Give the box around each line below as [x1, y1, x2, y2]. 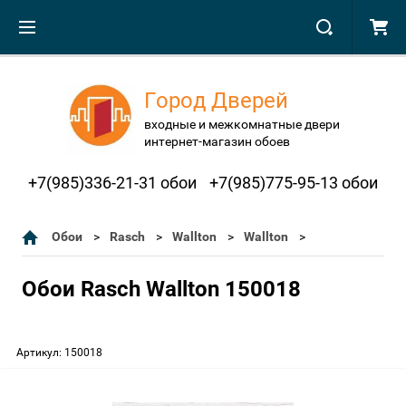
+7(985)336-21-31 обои [28, 173, 197, 192]
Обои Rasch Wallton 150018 [22, 276, 301, 302]
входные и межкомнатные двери [144, 116, 340, 131]
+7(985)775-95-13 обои [209, 173, 378, 192]
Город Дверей [144, 87, 299, 113]
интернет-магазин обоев [144, 133, 290, 149]
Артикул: [16, 346, 62, 359]
